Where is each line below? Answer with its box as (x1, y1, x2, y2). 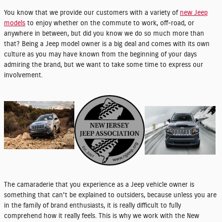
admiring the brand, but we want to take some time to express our (4, 61, 203, 68)
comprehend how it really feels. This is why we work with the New (4, 213, 199, 220)
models (4, 20, 25, 27)
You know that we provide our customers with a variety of (4, 9, 180, 16)
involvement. (4, 72, 43, 79)
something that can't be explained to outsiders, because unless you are (4, 192, 217, 199)
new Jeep (180, 9, 208, 16)
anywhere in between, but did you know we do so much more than (4, 30, 204, 37)
